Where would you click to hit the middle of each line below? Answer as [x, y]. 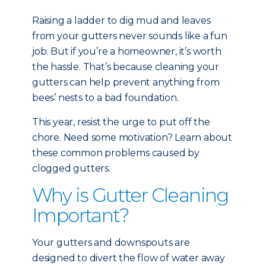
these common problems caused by [116, 153]
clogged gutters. [71, 168]
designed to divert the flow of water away [129, 258]
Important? [80, 215]
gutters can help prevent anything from [126, 82]
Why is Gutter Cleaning [130, 195]
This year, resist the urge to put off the [121, 122]
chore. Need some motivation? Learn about [132, 137]
